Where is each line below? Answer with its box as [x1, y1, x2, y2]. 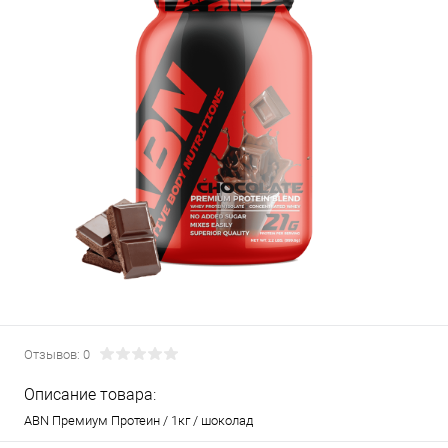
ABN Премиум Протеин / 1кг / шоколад [24, 413, 253, 428]
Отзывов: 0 [24, 347, 90, 362]
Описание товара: [24, 385, 156, 404]
